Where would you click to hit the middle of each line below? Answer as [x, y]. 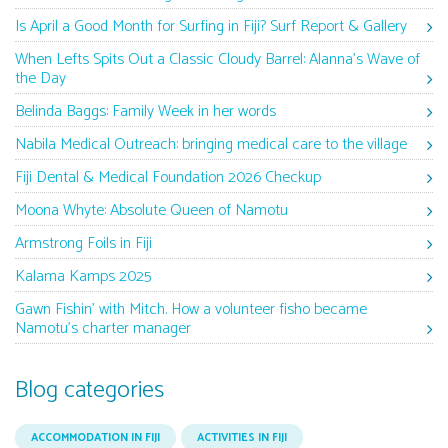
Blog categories [89, 391]
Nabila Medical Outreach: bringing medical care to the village [211, 145]
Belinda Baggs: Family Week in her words [145, 112]
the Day [40, 79]
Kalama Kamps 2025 [83, 277]
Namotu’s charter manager [103, 329]
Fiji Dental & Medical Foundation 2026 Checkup [168, 178]
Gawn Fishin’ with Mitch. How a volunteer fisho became [191, 310]
